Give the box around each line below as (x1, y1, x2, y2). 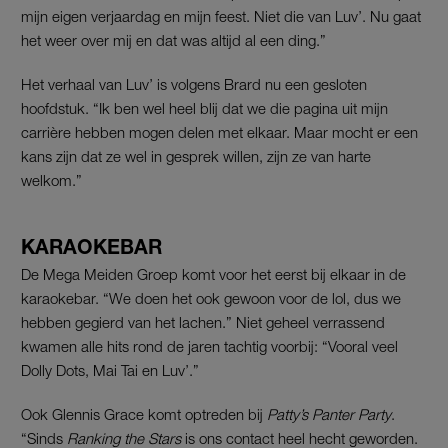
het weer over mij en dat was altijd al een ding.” (21, 30, 326, 49)
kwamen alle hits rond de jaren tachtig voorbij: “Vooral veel (21, 336, 398, 355)
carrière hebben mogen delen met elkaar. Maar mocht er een (21, 122, 418, 141)
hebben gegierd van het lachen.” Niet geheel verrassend (21, 312, 385, 331)
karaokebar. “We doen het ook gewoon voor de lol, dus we (21, 288, 401, 307)
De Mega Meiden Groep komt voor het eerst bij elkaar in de (21, 264, 406, 283)
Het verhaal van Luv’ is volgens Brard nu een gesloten (21, 74, 367, 93)
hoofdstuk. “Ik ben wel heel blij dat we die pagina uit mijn (21, 98, 388, 117)
